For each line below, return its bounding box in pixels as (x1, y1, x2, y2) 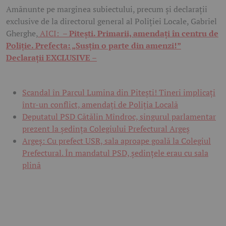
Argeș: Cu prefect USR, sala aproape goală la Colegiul (22, 135, 211, 146)
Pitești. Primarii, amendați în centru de (69, 28, 218, 39)
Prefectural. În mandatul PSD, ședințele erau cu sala (22, 147, 208, 158)
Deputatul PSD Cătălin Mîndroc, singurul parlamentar (22, 111, 216, 122)
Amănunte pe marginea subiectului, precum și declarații (6, 4, 207, 15)
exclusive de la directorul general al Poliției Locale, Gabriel (6, 16, 217, 27)
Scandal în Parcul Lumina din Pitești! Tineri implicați (22, 87, 215, 98)
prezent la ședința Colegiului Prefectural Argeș (22, 123, 190, 134)
